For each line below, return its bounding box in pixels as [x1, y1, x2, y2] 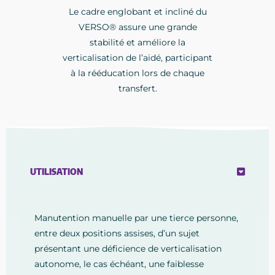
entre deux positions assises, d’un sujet [34, 228, 199, 239]
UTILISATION [30, 166, 83, 177]
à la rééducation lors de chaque [71, 68, 204, 79]
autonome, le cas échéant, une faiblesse [34, 258, 204, 270]
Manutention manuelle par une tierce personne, [34, 212, 238, 224]
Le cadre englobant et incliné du [68, 6, 207, 18]
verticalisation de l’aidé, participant [63, 52, 212, 64]
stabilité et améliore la [90, 37, 185, 48]
